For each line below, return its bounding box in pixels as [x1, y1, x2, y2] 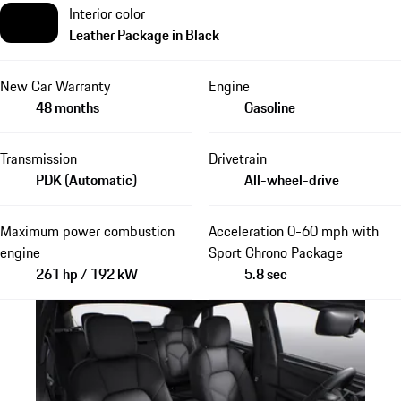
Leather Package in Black [69, 23, 219, 46]
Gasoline [243, 96, 295, 118]
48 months [36, 96, 99, 118]
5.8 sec [243, 262, 287, 285]
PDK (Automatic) [36, 168, 137, 191]
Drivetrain [208, 147, 267, 169]
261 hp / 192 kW [36, 262, 138, 285]
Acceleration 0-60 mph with [208, 219, 379, 242]
